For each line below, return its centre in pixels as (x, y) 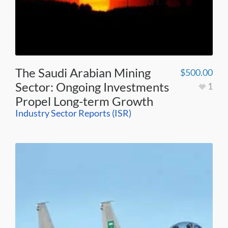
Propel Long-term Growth (84, 101)
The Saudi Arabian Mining (83, 72)
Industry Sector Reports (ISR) (73, 113)
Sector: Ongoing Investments (92, 87)
